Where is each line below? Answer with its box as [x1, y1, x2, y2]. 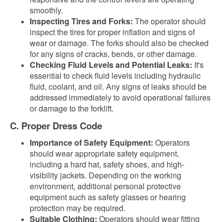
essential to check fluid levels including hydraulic [30, 70, 201, 81]
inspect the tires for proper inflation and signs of [30, 26, 195, 38]
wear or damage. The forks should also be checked [30, 37, 209, 49]
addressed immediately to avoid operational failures [30, 92, 211, 103]
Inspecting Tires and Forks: [30, 15, 133, 27]
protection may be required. [30, 202, 125, 214]
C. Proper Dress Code [10, 119, 102, 132]
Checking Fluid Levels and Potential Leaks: [30, 59, 192, 70]
